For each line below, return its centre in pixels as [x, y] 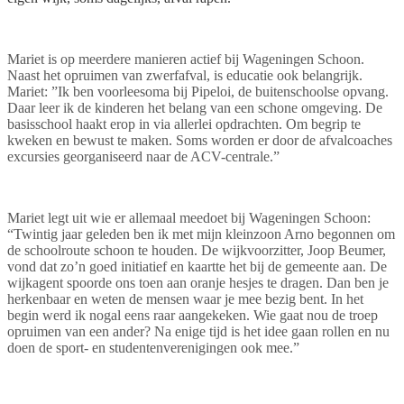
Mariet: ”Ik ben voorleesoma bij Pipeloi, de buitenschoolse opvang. [198, 91]
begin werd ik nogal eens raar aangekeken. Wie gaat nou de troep [193, 315]
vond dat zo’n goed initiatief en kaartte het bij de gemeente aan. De [197, 266]
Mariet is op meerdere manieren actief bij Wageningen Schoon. [186, 59]
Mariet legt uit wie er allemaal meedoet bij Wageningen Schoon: [189, 217]
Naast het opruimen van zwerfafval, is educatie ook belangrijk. [185, 75]
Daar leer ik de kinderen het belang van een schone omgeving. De [195, 107]
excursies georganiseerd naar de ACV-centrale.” [143, 156]
